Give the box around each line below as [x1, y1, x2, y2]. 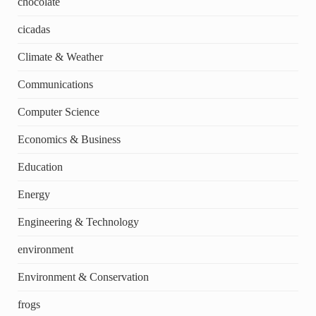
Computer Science [17, 106, 99, 119]
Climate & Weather [17, 51, 103, 63]
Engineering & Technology [17, 216, 139, 229]
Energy [17, 188, 50, 201]
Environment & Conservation [17, 271, 149, 284]
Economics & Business [17, 133, 121, 146]
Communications [17, 78, 93, 91]
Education [17, 161, 63, 174]
